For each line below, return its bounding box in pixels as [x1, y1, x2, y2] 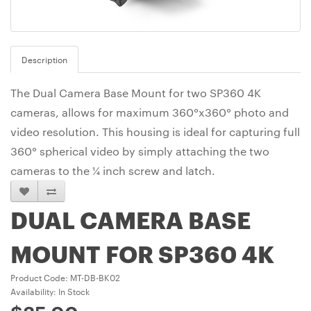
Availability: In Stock [10, 285, 90, 298]
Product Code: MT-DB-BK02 [10, 271, 120, 284]
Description [22, 53, 67, 66]
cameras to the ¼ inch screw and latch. [10, 163, 215, 178]
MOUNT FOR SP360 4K [10, 237, 274, 269]
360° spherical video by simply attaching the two [10, 144, 269, 159]
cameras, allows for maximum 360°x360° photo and [10, 105, 289, 120]
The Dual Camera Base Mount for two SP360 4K [10, 85, 261, 101]
